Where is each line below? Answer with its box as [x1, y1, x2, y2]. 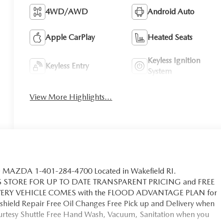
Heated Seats [147, 32, 192, 42]
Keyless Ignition [147, 55, 200, 65]
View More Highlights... [30, 92, 112, 102]
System [147, 66, 172, 76]
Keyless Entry [45, 61, 89, 71]
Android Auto [147, 6, 194, 16]
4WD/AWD [45, 6, 88, 16]
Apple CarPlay [45, 32, 95, 42]
